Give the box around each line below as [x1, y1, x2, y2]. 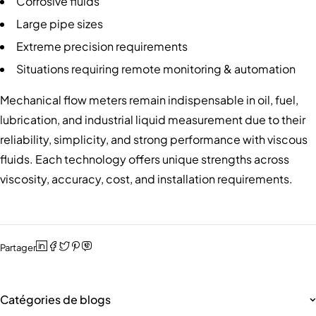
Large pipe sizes [16, 16, 103, 31]
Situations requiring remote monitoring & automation [16, 61, 296, 76]
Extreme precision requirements [16, 38, 188, 54]
